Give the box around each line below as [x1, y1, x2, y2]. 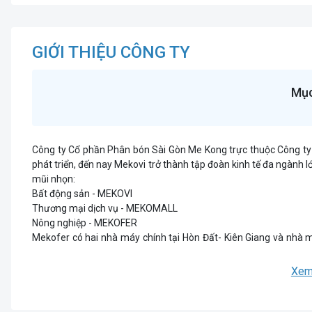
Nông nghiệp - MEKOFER [32, 217, 137, 228]
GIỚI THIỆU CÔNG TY [32, 42, 190, 62]
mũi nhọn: [32, 173, 75, 185]
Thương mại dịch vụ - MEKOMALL [32, 203, 178, 214]
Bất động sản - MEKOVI [32, 188, 132, 199]
